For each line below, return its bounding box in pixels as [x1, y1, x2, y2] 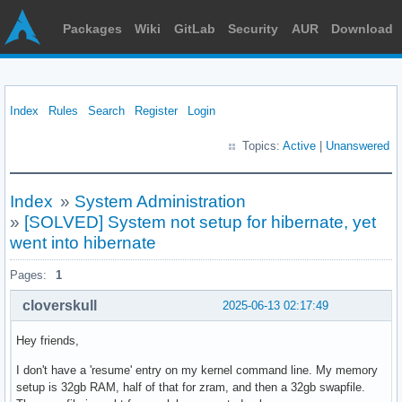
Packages [63, 22, 122, 36]
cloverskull [22, 297, 97, 313]
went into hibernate [10, 233, 156, 252]
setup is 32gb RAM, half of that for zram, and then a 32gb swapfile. [16, 380, 365, 394]
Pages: [10, 268, 47, 282]
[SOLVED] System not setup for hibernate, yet [24, 213, 376, 232]
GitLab [173, 22, 215, 36]
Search [88, 104, 125, 118]
